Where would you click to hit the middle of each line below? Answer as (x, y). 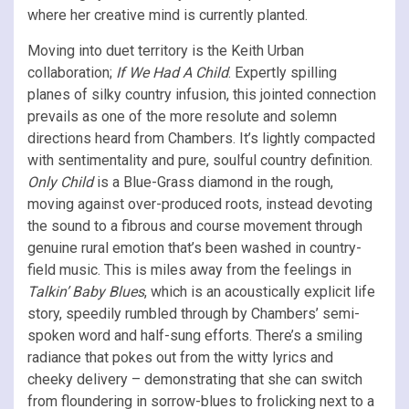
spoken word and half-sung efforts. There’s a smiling (195, 335)
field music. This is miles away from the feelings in (189, 269)
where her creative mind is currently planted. (168, 15)
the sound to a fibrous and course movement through (195, 225)
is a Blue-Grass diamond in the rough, (213, 182)
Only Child (60, 182)
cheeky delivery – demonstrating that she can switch (195, 379)
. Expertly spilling (283, 72)
